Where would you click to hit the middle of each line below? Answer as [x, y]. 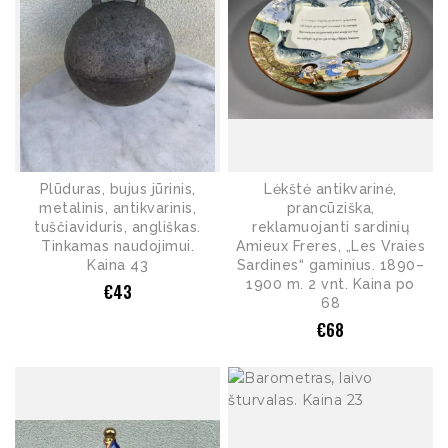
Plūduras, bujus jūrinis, [117, 188]
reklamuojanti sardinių [330, 226]
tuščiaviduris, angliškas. [117, 226]
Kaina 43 [117, 264]
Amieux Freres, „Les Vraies [330, 245]
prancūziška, [330, 207]
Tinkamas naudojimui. [117, 245]
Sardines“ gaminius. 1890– [330, 264]
